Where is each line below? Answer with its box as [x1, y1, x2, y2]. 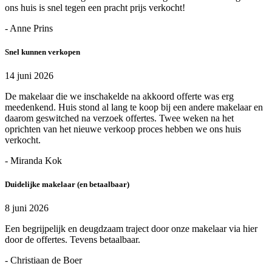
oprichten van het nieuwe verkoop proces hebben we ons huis [5, 124, 241, 135]
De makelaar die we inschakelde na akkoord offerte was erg [5, 91, 234, 102]
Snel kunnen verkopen [5, 47, 80, 56]
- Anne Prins [5, 22, 53, 33]
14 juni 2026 [5, 70, 53, 81]
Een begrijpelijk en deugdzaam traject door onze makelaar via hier [5, 223, 257, 234]
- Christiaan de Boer [5, 255, 82, 266]
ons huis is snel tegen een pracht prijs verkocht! [5, 2, 185, 13]
